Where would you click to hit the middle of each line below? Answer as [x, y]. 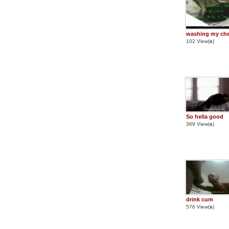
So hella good [205, 117]
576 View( [198, 207]
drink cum [200, 199]
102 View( [198, 41]
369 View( [198, 124]
